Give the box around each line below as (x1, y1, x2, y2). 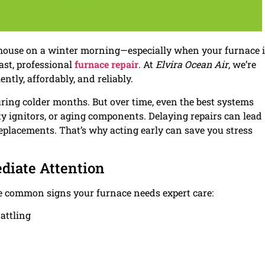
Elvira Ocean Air (156, 58, 228, 71)
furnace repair (75, 58, 138, 71)
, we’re (228, 58, 256, 71)
